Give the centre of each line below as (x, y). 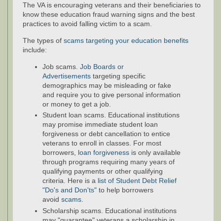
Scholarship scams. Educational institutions (110, 210)
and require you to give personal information (111, 94)
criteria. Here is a (70, 181)
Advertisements (68, 76)
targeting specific (119, 76)
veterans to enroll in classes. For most (102, 143)
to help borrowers (125, 190)
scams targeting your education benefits (126, 40)
